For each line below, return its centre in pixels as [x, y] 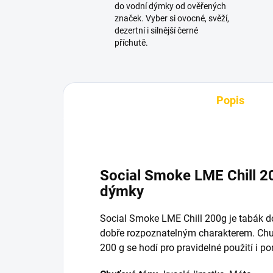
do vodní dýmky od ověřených [170, 6]
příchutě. [131, 43]
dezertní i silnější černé [156, 31]
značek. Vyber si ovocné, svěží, [172, 19]
